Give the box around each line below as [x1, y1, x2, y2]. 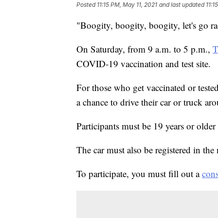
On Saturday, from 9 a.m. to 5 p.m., [76, 43, 213, 55]
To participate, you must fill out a [76, 167, 202, 180]
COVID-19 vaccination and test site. [76, 57, 211, 70]
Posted [76, 1, 97, 9]
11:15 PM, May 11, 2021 [97, 1, 157, 9]
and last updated [159, 1, 204, 9]
